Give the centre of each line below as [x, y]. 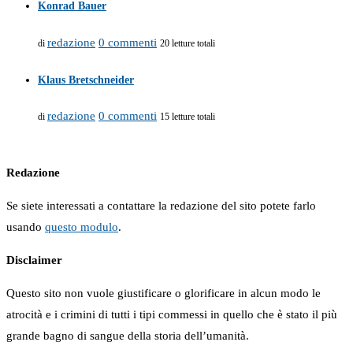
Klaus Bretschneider [86, 80]
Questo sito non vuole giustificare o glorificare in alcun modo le [163, 294]
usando [26, 227]
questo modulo [82, 227]
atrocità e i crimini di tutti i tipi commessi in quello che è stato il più [172, 315]
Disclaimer [34, 260]
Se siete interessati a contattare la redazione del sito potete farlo [161, 206]
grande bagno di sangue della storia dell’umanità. [128, 336]
